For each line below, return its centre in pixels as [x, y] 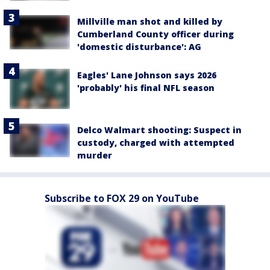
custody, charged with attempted [156, 143]
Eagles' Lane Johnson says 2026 [147, 75]
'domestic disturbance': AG [139, 47]
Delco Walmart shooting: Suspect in [159, 130]
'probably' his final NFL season [146, 88]
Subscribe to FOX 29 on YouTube [122, 199]
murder [95, 155]
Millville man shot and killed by [150, 22]
